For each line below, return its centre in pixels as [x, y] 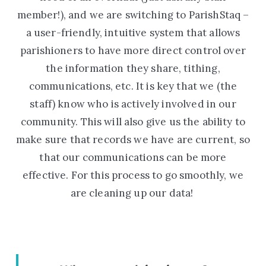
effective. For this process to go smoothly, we [133, 175]
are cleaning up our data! [132, 193]
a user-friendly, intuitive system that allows [133, 32]
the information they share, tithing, [133, 68]
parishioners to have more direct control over [133, 50]
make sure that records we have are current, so [133, 139]
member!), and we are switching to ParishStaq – [133, 15]
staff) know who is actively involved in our [133, 104]
